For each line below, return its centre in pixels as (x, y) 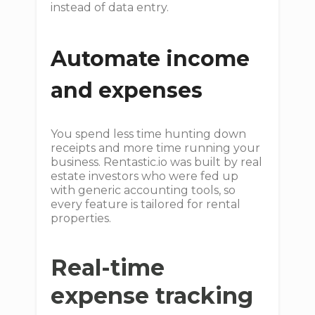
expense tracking (152, 296)
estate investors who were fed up (145, 176)
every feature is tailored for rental (146, 204)
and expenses (127, 90)
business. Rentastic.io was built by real (157, 162)
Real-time (108, 268)
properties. (81, 218)
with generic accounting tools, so (143, 190)
